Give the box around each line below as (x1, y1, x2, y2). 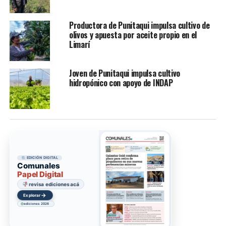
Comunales (17, 160, 60, 171)
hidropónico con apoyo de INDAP (69, 76, 173, 89)
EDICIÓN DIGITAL (25, 155, 58, 160)
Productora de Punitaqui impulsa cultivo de (69, 19, 210, 31)
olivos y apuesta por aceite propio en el (69, 28, 197, 41)
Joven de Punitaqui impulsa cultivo (69, 67, 180, 79)
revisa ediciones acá (28, 181, 79, 187)
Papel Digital (17, 169, 64, 179)
